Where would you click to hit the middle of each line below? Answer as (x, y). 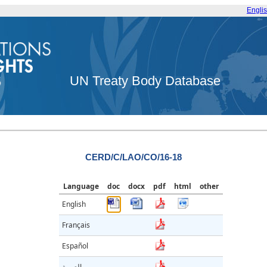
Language (81, 187)
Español (75, 246)
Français (76, 225)
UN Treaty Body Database (145, 81)
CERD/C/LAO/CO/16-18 (133, 157)
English (74, 204)
